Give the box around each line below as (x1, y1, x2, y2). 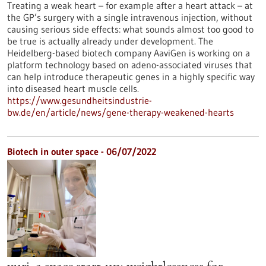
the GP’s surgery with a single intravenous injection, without (7, 11, 252, 23)
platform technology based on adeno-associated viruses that (7, 59, 252, 71)
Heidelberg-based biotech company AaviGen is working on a (7, 47, 250, 59)
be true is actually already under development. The (7, 35, 213, 47)
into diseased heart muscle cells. (7, 83, 139, 94)
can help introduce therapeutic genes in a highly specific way (7, 71, 255, 83)
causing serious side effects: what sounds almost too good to (7, 23, 254, 35)
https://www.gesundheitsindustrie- (7, 94, 152, 106)
